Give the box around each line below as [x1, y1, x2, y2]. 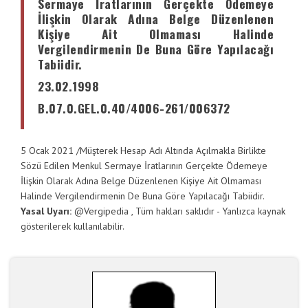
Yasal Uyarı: [21, 205, 74, 217]
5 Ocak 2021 [21, 144, 74, 157]
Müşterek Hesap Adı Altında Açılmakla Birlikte [80, 144, 266, 157]
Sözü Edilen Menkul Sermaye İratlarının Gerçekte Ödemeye [21, 159, 267, 172]
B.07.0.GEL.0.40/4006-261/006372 [38, 99, 230, 117]
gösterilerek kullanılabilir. [21, 220, 124, 232]
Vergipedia [84, 205, 129, 217]
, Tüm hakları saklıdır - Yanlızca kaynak [131, 205, 285, 217]
